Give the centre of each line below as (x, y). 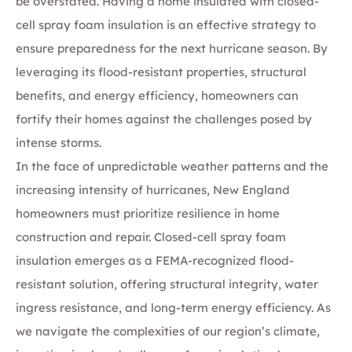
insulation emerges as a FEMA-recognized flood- (155, 260)
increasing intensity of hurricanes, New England (153, 189)
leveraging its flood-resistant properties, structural (161, 71)
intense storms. (59, 142)
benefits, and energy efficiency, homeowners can (157, 95)
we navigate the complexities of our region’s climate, (168, 331)
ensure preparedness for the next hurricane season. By (172, 48)
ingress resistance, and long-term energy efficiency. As (173, 307)
